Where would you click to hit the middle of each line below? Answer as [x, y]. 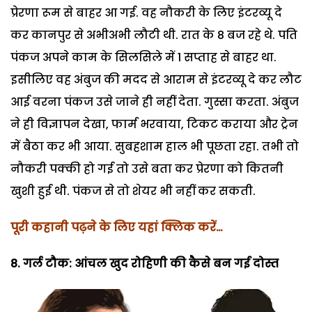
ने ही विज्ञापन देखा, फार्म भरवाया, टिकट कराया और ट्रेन [154, 124]
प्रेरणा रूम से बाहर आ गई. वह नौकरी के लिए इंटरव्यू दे [146, 13]
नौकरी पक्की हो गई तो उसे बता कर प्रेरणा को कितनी [147, 169]
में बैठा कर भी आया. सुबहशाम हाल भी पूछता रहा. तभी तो [155, 146]
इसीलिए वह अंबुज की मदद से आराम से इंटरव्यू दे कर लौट [156, 79]
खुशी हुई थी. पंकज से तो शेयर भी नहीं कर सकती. [133, 191]
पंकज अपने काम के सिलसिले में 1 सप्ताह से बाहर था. [143, 57]
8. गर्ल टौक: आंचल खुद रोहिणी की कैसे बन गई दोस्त [145, 263]
